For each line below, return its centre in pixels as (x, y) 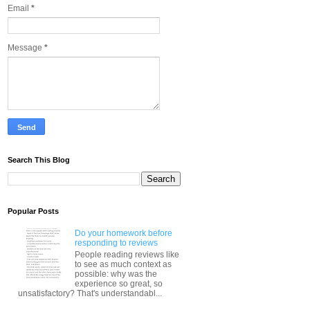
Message (26, 47)
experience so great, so (118, 283)
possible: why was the (116, 274)
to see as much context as (123, 264)
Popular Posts (33, 211)
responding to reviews (116, 243)
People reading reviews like (127, 254)
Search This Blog (39, 159)
